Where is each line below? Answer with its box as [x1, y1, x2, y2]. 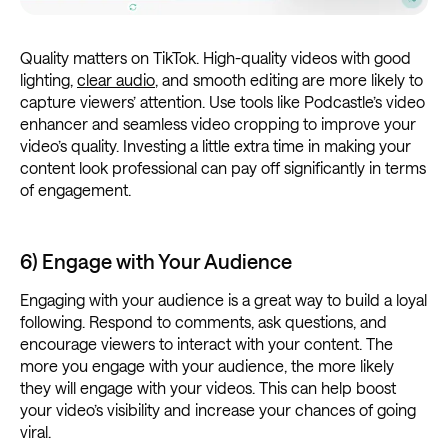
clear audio [77, 69, 155, 89]
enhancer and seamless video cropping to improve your [20, 113, 416, 133]
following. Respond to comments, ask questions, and [20, 311, 387, 331]
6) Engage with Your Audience [20, 248, 292, 273]
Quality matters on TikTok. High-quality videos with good [20, 47, 411, 67]
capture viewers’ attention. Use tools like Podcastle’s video [20, 91, 425, 111]
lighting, [20, 69, 77, 89]
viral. [20, 421, 51, 441]
